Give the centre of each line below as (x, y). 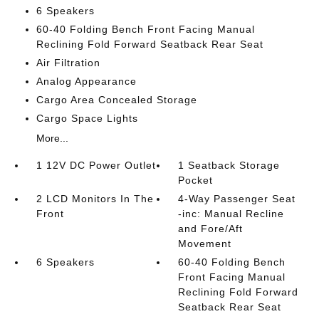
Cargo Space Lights (87, 118)
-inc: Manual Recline (231, 214)
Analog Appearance (86, 81)
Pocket (196, 180)
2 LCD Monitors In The (95, 199)
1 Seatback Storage (229, 165)
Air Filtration (68, 63)
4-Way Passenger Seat (237, 199)
